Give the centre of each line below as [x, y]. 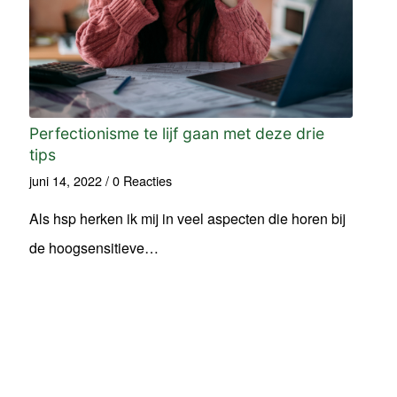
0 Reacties [143, 180]
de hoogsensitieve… [94, 247]
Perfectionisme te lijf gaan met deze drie [177, 133]
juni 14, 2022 [66, 180]
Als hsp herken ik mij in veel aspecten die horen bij [188, 218]
